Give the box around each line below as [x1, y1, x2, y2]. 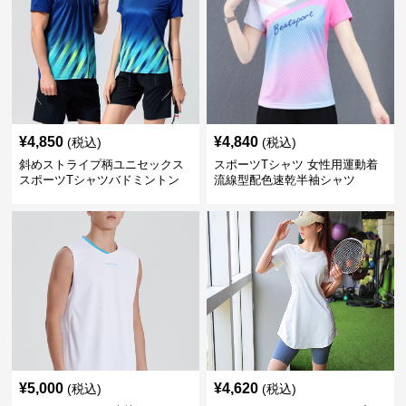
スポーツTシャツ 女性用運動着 [213, 158, 378, 171]
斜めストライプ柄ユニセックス [19, 158, 185, 171]
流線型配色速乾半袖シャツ [213, 173, 355, 187]
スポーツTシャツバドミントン [19, 173, 180, 187]
